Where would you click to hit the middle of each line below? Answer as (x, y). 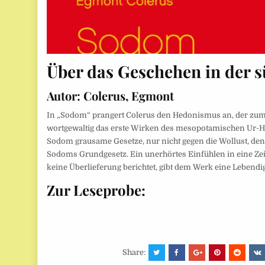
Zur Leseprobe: (96, 190)
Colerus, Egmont (127, 96)
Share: (135, 252)
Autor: (64, 96)
